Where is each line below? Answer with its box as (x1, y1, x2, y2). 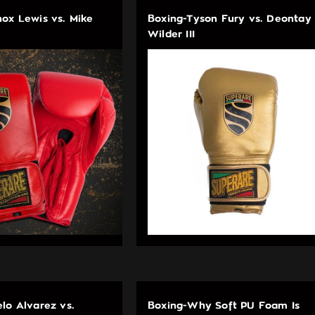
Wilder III (148, 30, 195, 39)
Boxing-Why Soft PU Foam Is (148, 301, 300, 311)
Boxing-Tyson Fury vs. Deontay (148, 14, 311, 24)
